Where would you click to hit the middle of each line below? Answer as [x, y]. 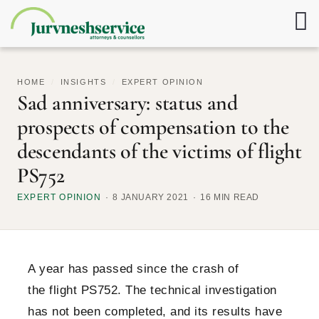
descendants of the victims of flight [159, 152]
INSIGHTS [83, 82]
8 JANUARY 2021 [151, 198]
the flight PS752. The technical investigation [152, 291]
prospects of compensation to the [153, 127]
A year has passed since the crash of [133, 269]
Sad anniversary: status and [127, 103]
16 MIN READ [230, 198]
